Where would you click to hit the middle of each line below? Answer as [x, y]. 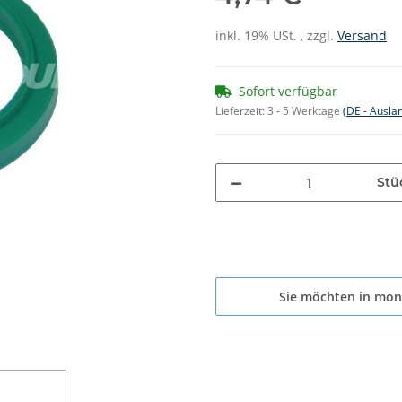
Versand [362, 36]
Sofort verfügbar [288, 92]
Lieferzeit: [241, 111]
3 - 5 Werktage [305, 111]
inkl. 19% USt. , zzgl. [276, 36]
